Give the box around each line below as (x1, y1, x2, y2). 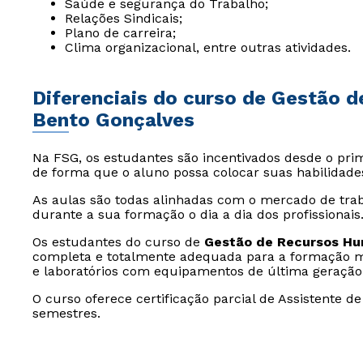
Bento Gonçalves (32, 109, 194, 131)
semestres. (32, 305, 100, 321)
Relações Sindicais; (65, 11, 182, 26)
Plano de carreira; (65, 25, 176, 41)
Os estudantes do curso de (32, 234, 204, 250)
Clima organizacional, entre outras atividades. (65, 40, 351, 55)
